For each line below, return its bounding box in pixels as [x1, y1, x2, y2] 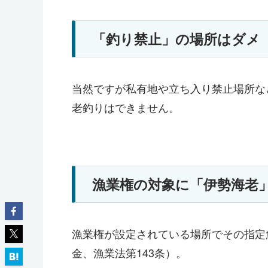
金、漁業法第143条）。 [72, 244, 187, 260]
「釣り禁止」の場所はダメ [92, 28, 261, 48]
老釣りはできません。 [72, 99, 179, 115]
